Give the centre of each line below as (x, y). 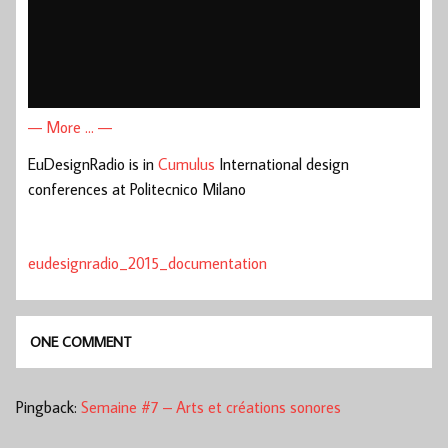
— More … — (70, 127)
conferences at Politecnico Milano (137, 189)
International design (282, 164)
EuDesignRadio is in (93, 164)
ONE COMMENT (81, 342)
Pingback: (48, 406)
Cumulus (186, 164)
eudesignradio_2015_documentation (147, 263)
